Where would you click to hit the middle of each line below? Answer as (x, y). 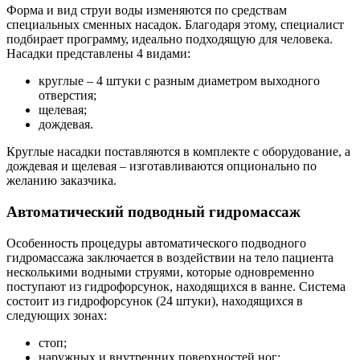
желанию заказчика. (61, 181)
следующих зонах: (57, 315)
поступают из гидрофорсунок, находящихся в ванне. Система (176, 286)
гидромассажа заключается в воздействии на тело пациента (170, 257)
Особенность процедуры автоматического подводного (156, 243)
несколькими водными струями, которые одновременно (160, 272)
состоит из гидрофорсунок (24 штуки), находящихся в (155, 301)
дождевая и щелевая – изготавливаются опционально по (162, 166)
